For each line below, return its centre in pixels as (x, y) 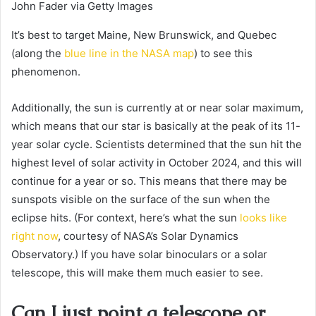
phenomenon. (46, 71)
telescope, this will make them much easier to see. (137, 272)
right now (35, 236)
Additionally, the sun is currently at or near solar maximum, (157, 107)
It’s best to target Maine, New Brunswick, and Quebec (144, 35)
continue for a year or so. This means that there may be (149, 181)
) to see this (223, 53)
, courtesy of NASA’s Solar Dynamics (148, 236)
